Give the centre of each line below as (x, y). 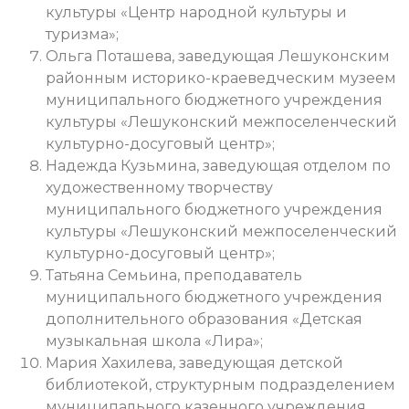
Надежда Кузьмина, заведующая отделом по (218, 165)
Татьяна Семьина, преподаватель (174, 275)
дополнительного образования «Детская (204, 319)
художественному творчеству (159, 187)
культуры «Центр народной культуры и (196, 12)
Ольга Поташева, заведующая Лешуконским (218, 56)
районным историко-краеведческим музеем (221, 78)
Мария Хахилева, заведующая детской (194, 362)
